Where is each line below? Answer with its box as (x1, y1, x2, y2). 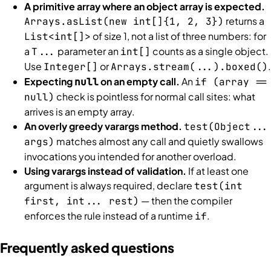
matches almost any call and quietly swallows (54, 135, 263, 148)
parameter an (56, 45, 120, 58)
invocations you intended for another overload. (24, 150, 237, 163)
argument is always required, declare (24, 179, 194, 192)
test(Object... (184, 120, 269, 134)
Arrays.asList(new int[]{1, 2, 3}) (24, 15, 224, 28)
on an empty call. (99, 75, 180, 88)
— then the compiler (139, 194, 232, 207)
